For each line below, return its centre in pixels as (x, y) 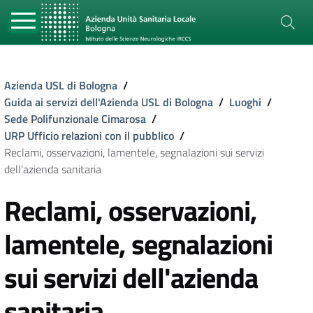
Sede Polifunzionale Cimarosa (75, 119)
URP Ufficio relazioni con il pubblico (89, 136)
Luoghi (245, 102)
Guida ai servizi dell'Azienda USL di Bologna (109, 102)
